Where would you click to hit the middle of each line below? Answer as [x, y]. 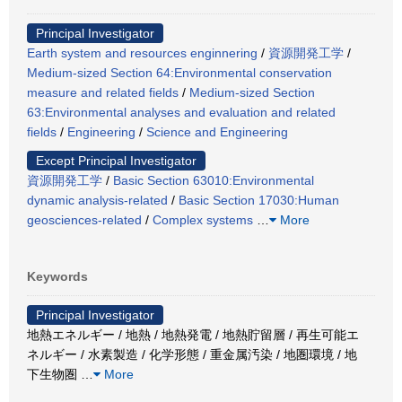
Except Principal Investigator [116, 160]
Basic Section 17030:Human [259, 200]
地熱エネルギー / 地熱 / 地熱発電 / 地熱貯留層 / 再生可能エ [193, 334]
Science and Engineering [217, 131]
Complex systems [203, 219]
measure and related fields [103, 92]
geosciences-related [84, 219]
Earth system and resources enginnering [142, 52]
